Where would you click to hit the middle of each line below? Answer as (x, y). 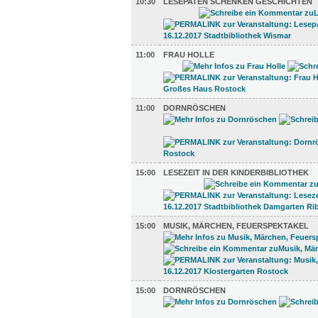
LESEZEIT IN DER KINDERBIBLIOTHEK (236, 172)
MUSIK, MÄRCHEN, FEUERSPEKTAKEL (236, 226)
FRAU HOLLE (189, 55)
